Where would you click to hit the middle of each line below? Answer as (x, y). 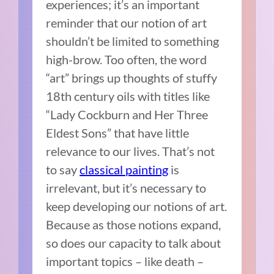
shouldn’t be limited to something (133, 41)
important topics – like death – (125, 261)
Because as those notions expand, (134, 225)
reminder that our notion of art (127, 23)
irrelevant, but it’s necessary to (126, 188)
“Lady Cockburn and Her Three (127, 115)
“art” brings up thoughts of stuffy (132, 78)
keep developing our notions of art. (137, 206)
